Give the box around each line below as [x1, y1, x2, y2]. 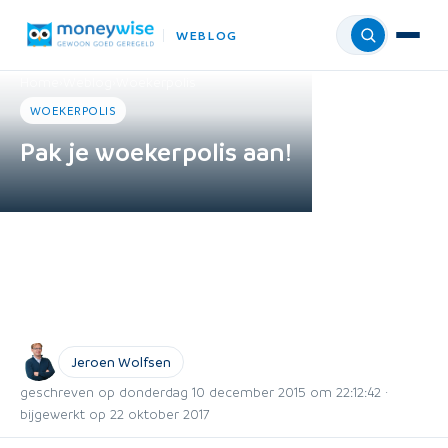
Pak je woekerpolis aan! [20, 136, 292, 167]
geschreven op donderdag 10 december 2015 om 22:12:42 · [20, 383, 388, 400]
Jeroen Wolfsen [71, 353, 171, 370]
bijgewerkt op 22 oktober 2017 [20, 405, 209, 422]
